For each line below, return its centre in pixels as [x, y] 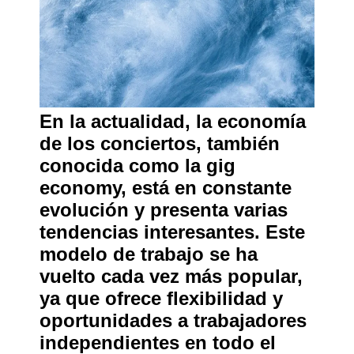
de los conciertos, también [160, 143]
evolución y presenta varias [164, 210]
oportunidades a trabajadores [173, 320]
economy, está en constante [166, 188]
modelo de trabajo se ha [149, 254]
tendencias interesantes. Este [172, 232]
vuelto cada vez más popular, [171, 276]
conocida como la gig [137, 166]
